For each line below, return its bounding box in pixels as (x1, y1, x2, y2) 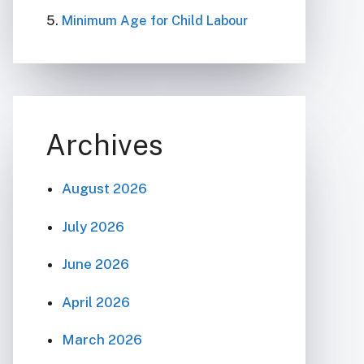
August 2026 (62, 180, 147, 197)
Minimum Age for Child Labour (62, 13, 248, 28)
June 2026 (62, 256, 129, 272)
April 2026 (62, 293, 130, 310)
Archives (45, 128, 163, 162)
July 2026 (62, 218, 124, 235)
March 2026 (62, 331, 142, 348)
